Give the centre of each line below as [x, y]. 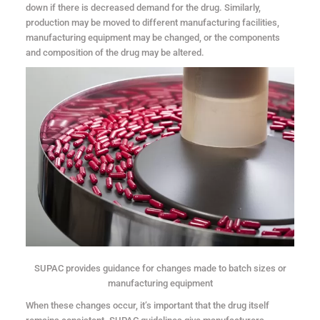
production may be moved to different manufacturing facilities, [152, 22]
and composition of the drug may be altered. [115, 52]
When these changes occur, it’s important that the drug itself [147, 305]
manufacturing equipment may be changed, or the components [152, 37]
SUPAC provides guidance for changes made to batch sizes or [160, 268]
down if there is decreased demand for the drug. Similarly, [143, 7]
